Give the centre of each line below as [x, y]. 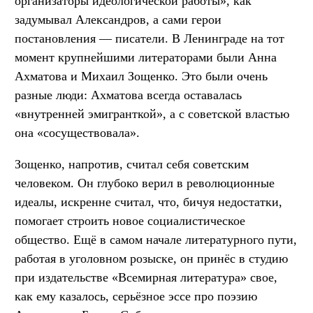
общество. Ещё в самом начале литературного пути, [156, 239]
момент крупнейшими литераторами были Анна [146, 57]
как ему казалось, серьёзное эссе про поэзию [136, 296]
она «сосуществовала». [77, 132]
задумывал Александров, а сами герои [118, 19]
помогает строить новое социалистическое [130, 220]
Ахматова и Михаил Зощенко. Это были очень [141, 76]
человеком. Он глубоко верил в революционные [145, 183]
